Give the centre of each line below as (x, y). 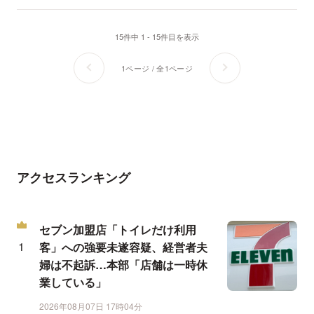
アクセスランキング (74, 178)
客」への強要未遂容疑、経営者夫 (123, 247)
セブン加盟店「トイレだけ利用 (118, 230)
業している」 (73, 282)
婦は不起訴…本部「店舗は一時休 (123, 265)
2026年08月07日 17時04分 (91, 306)
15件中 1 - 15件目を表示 (157, 37)
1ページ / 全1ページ (157, 68)
